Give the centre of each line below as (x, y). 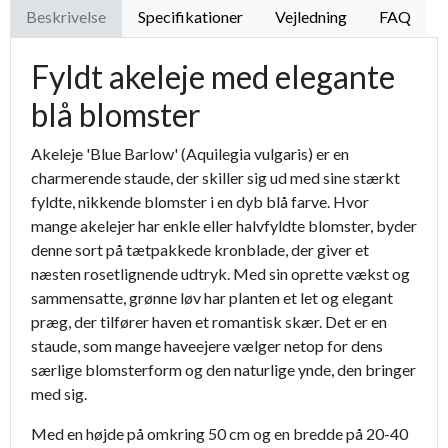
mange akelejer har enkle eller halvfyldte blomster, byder (224, 226)
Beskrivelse (66, 17)
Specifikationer (190, 17)
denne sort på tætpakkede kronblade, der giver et (200, 250)
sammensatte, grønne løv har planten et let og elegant (212, 298)
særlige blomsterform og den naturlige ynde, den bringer (223, 370)
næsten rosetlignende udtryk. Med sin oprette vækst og (220, 274)
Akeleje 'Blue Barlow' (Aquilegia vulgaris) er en (190, 154)
